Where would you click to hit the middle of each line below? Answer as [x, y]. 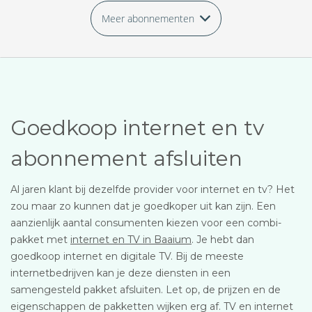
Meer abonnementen [148, 18]
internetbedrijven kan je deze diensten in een [120, 273]
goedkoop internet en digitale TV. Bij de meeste [127, 256]
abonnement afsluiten [126, 158]
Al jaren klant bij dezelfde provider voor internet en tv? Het [153, 189]
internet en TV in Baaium [131, 240]
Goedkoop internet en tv [137, 128]
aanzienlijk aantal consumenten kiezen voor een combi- [146, 223]
